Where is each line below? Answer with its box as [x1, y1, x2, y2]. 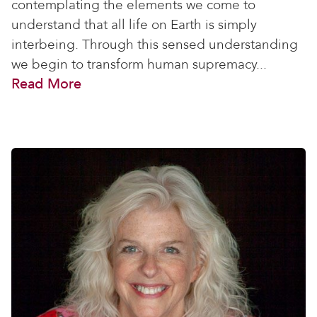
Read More [11, 74, 81, 93]
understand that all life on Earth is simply [11, 16, 257, 34]
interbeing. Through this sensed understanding [11, 35, 298, 54]
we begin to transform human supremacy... [11, 55, 267, 74]
